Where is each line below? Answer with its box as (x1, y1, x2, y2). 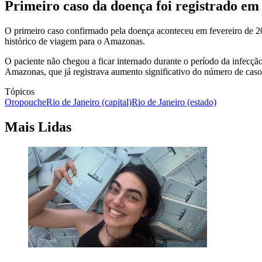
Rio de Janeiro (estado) (132, 97, 216, 108)
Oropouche (5, 97, 46, 108)
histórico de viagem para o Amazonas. (5, 36, 145, 47)
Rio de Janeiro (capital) (46, 97, 132, 108)
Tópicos (5, 87, 35, 97)
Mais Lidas (5, 119, 71, 135)
